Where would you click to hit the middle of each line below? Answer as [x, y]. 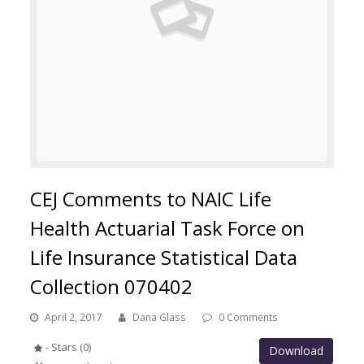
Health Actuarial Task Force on [168, 228]
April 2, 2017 [74, 318]
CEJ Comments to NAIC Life [151, 199]
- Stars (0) [67, 347]
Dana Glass [160, 318]
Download [296, 351]
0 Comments [249, 318]
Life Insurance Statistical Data [164, 258]
